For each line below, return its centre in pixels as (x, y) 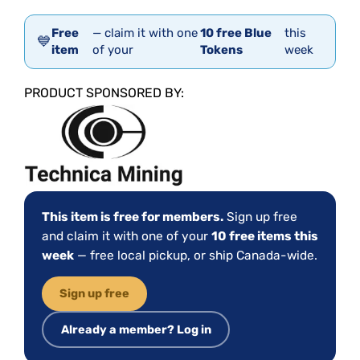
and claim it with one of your (127, 237)
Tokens (222, 50)
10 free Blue (236, 33)
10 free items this (265, 237)
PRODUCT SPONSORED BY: (104, 93)
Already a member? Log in (136, 329)
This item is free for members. (133, 217)
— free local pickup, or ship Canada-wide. (196, 256)
